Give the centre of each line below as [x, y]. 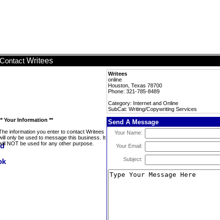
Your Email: [129, 146]
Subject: [133, 159]
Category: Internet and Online [143, 103]
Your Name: [128, 133]
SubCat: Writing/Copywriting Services [152, 109]
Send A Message [133, 122]
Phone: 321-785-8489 [134, 91]
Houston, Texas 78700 [135, 85]
